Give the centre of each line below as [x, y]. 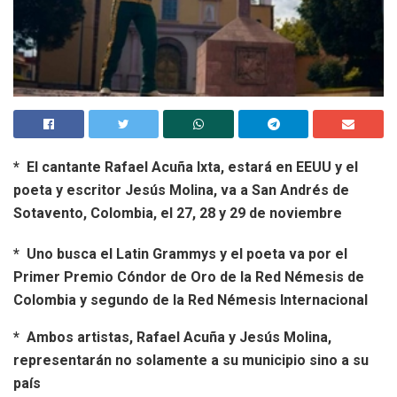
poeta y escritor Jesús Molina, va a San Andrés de [181, 190]
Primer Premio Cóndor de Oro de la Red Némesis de [189, 276]
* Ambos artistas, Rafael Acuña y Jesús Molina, [172, 337]
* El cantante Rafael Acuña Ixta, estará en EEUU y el [186, 167]
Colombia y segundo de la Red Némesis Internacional [191, 300]
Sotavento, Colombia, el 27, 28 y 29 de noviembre [178, 213]
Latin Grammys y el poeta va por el [232, 253]
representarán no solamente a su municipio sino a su [191, 360]
